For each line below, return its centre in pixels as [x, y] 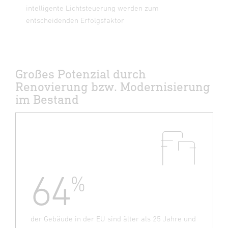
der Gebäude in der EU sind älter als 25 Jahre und [113, 218]
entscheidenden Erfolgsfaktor [75, 20]
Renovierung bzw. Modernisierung [113, 86]
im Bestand [47, 99]
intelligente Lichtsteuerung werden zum [92, 8]
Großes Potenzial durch [81, 73]
